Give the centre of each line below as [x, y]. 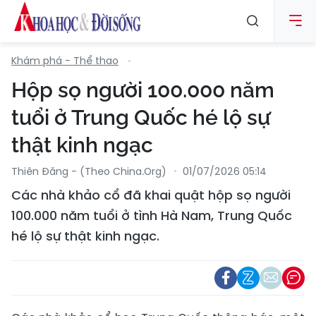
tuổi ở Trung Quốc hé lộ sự [141, 117]
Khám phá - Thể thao [65, 61]
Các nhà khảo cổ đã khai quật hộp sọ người [151, 195]
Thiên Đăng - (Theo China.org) [89, 171]
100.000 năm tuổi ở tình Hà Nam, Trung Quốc [152, 215]
